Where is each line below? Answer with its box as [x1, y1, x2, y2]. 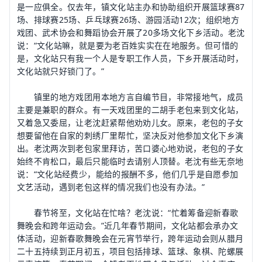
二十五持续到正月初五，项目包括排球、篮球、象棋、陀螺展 [17, 246, 244, 257]
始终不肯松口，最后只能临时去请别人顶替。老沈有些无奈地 [17, 156, 244, 167]
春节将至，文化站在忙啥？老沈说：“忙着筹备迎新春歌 [17, 207, 239, 218]
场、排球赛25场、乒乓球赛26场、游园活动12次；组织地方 [17, 14, 240, 25]
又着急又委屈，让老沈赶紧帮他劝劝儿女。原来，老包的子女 [17, 117, 244, 128]
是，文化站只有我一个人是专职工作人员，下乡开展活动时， [17, 53, 244, 64]
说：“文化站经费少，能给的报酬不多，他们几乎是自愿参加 [17, 168, 239, 180]
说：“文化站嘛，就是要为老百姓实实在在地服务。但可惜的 [17, 40, 239, 51]
